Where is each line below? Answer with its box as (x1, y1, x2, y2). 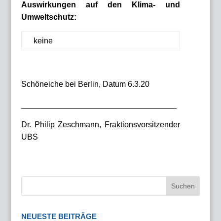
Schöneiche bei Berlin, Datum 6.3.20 (21, 80, 149, 88)
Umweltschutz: (21, 13, 76, 21)
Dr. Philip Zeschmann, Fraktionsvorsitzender (21, 120, 181, 129)
